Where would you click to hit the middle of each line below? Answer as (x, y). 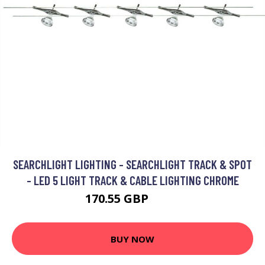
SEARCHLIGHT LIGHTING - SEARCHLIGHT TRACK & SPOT (132, 164)
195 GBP (166, 200)
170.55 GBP (118, 198)
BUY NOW (132, 239)
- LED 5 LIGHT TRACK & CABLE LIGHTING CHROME (132, 180)
